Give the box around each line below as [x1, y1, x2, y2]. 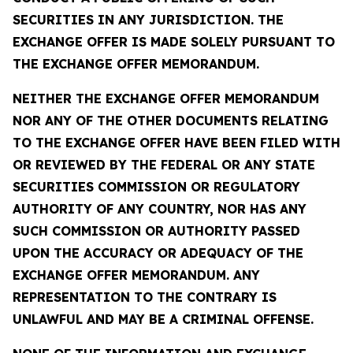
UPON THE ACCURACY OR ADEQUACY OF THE [13, 245, 303, 261]
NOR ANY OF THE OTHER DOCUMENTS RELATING [13, 113, 329, 128]
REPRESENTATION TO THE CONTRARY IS [13, 289, 277, 305]
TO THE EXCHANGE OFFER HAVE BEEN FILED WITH [13, 135, 340, 150]
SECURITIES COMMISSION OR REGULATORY [13, 179, 300, 195]
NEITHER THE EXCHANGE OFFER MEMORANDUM [13, 91, 319, 106]
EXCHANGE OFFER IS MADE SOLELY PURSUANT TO [13, 34, 335, 50]
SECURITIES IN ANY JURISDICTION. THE [13, 12, 284, 28]
